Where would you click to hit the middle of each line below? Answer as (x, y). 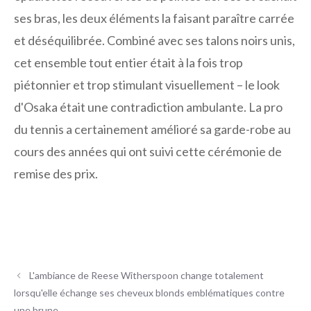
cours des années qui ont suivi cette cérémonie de (148, 152)
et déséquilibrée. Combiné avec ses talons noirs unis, (154, 41)
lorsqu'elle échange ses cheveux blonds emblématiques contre (149, 293)
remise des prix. (56, 174)
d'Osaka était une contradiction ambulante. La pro (148, 107)
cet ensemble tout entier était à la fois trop (128, 63)
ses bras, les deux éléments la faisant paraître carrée (154, 18)
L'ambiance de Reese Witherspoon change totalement (147, 276)
